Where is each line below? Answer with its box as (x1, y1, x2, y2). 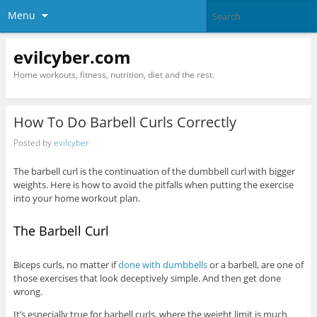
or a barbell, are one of (207, 258, 304, 272)
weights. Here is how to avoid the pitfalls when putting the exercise (13, 178, 294, 192)
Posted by (13, 136, 54, 149)
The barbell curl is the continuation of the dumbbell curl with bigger (13, 165, 295, 178)
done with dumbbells (117, 258, 207, 272)
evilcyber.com (13, 45, 131, 69)
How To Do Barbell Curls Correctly (13, 113, 236, 132)
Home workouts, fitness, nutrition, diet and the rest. (13, 68, 214, 81)
